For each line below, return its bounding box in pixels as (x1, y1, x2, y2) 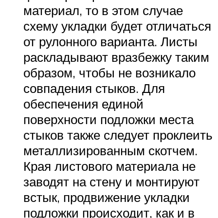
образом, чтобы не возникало (23, 64, 196, 80)
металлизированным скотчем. (23, 142, 198, 158)
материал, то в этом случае (23, 2, 183, 18)
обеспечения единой (23, 95, 144, 111)
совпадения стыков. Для (23, 80, 165, 96)
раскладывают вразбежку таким (23, 49, 209, 65)
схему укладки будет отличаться (23, 18, 211, 34)
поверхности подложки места (23, 111, 194, 127)
